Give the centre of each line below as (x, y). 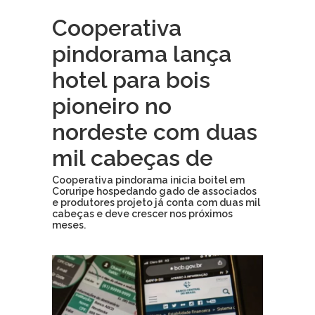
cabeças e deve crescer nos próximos (142, 213)
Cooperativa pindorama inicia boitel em (148, 180)
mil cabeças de (133, 157)
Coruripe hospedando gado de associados (154, 191)
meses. (69, 225)
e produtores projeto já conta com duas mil (156, 202)
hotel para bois (131, 79)
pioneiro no (112, 105)
